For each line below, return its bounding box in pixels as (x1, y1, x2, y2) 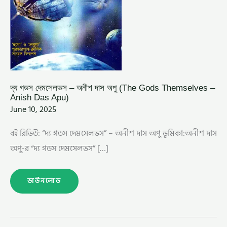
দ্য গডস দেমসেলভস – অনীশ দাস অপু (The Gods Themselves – (10, 82, 215, 93)
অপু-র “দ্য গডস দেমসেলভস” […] (10, 141, 108, 155)
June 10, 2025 (10, 103, 56, 117)
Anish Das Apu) (10, 92, 69, 102)
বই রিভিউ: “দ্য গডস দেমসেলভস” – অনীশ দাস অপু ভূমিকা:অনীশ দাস (10, 126, 217, 140)
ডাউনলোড (27, 175, 61, 186)
